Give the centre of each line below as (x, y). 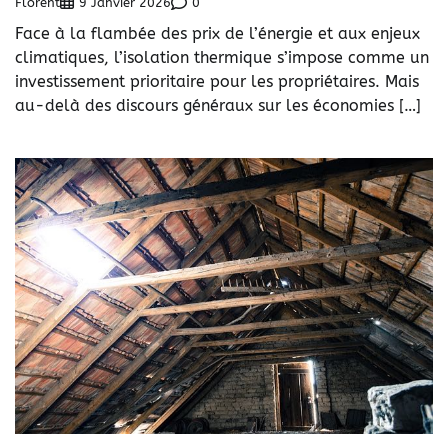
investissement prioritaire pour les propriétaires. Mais (217, 82)
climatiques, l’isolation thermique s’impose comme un (222, 58)
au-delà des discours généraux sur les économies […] (218, 106)
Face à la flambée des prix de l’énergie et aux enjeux (217, 34)
